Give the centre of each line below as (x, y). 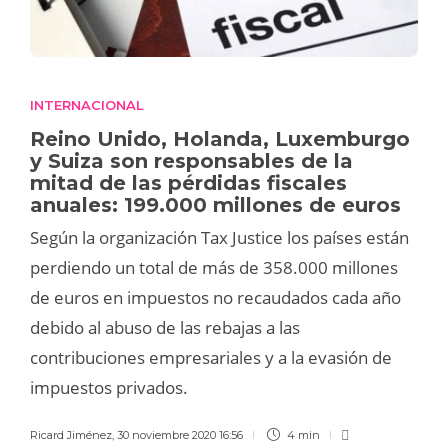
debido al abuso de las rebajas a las (165, 328)
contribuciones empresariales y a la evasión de (211, 358)
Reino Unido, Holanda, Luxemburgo (220, 139)
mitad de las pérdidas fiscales (188, 183)
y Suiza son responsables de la (191, 161)
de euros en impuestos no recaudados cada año (215, 298)
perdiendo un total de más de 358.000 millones (214, 268)
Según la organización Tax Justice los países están (219, 238)
